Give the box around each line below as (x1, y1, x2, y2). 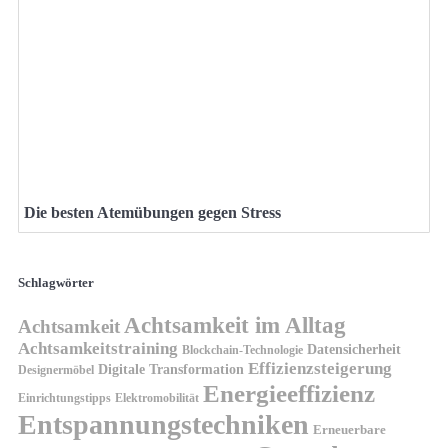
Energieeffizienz (203, 379, 375, 409)
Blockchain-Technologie (182, 343, 303, 358)
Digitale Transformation (98, 361, 244, 378)
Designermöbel (18, 364, 94, 377)
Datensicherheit (307, 342, 401, 358)
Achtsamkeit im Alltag (124, 313, 346, 339)
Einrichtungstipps (18, 392, 111, 405)
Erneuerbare (313, 423, 386, 438)
